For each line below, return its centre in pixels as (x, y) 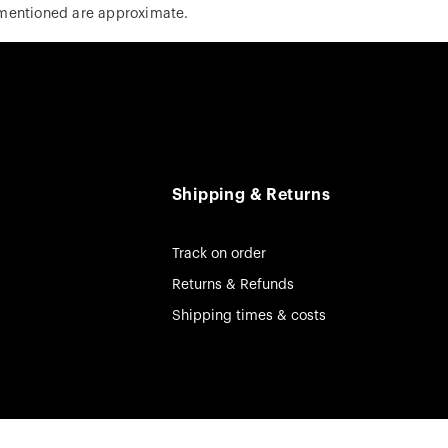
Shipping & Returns (251, 195)
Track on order (219, 254)
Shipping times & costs (249, 316)
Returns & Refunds (233, 285)
